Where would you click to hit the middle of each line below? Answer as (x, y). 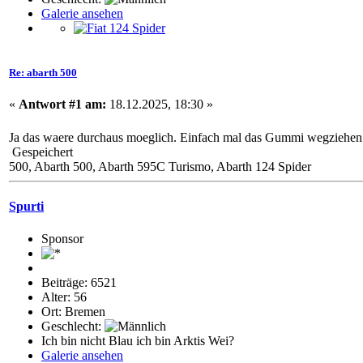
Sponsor (62, 238)
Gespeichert (41, 152)
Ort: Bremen (73, 311)
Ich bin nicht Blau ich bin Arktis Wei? (138, 340)
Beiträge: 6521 (79, 282)
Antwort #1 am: (62, 105)
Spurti (26, 207)
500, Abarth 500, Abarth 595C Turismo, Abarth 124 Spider (160, 167)
